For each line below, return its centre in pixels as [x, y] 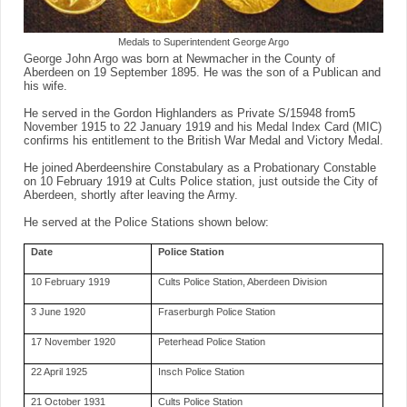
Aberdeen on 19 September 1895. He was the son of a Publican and [202, 73]
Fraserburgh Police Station [217, 312]
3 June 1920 [59, 312]
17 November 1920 [74, 342]
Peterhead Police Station [212, 342]
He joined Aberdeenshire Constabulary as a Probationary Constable [200, 169]
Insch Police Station [202, 372]
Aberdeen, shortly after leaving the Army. [131, 196]
